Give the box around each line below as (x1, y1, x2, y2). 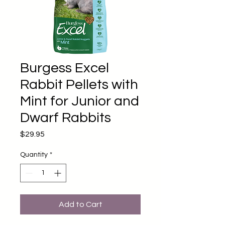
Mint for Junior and (20, 94, 139, 108)
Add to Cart (58, 200, 102, 208)
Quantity (20, 151, 48, 158)
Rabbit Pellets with (20, 77, 138, 92)
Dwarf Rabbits (20, 110, 111, 125)
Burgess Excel (20, 61, 109, 75)
